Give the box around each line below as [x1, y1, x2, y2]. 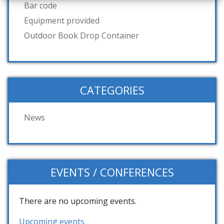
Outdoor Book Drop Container [24, 30, 139, 41]
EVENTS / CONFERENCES [50, 164, 174, 180]
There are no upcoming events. [19, 195, 136, 207]
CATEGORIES [79, 82, 144, 98]
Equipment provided [24, 15, 99, 26]
